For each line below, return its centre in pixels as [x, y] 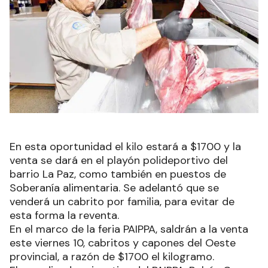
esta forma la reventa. [64, 216]
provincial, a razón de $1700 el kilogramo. [112, 257]
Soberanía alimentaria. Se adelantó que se [114, 188]
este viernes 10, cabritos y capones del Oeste [123, 243]
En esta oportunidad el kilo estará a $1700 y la [125, 147]
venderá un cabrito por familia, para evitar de [122, 202]
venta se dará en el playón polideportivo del [119, 161]
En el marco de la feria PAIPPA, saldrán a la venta [129, 229]
